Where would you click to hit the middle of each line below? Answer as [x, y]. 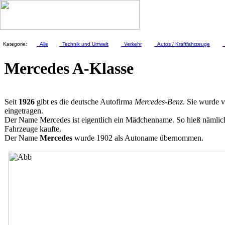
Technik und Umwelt [84, 44]
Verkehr [131, 44]
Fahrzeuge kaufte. [33, 129]
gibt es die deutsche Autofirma [86, 102]
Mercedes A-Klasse [69, 68]
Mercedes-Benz [159, 102]
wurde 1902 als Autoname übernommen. [139, 138]
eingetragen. [24, 111]
